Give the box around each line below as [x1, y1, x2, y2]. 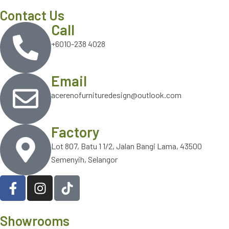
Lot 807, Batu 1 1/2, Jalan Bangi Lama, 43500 [51, 141, 202, 151]
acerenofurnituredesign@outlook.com [51, 90, 181, 100]
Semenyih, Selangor [51, 154, 118, 164]
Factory [51, 123, 100, 141]
